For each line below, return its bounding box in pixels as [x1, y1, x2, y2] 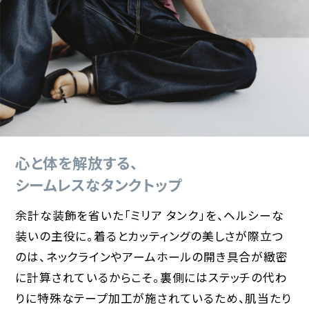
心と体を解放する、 [15, 157, 139, 173]
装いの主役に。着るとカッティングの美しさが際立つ [15, 228, 284, 245]
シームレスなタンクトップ [15, 179, 183, 195]
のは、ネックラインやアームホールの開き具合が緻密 [15, 248, 288, 266]
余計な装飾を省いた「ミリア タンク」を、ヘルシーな [15, 207, 284, 224]
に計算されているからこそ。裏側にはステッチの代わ [15, 269, 288, 286]
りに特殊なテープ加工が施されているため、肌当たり [15, 290, 292, 307]
